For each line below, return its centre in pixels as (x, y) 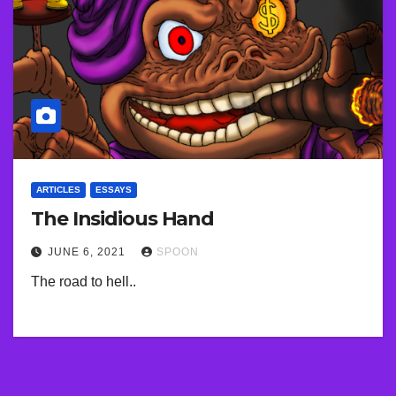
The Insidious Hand (123, 219)
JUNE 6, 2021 (88, 252)
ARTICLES (58, 190)
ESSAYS (114, 190)
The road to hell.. (84, 282)
